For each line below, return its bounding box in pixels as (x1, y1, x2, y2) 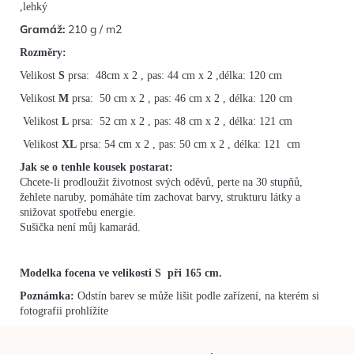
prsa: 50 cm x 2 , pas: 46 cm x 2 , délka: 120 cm (72, 92, 292, 105)
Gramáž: (20, 22, 65, 37)
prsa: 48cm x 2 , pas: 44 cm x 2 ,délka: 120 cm (68, 70, 285, 82)
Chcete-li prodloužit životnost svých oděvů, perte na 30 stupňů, (20, 176, 303, 189)
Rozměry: (20, 47, 70, 59)
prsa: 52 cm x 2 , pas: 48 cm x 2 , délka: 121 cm (72, 115, 292, 128)
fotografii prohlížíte (20, 305, 108, 318)
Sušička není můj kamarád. (20, 221, 141, 234)
